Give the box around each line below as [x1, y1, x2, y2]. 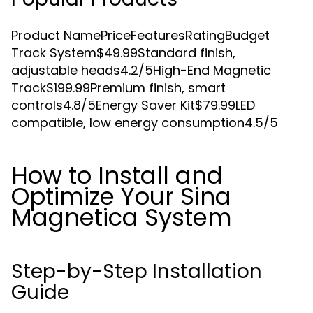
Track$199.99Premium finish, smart [11, 79, 226, 96]
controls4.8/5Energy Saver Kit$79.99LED [11, 96, 255, 114]
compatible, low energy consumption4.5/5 [11, 114, 278, 131]
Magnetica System [11, 201, 232, 234]
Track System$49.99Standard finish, [11, 44, 235, 61]
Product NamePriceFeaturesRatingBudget [11, 27, 270, 44]
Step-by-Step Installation [11, 258, 262, 285]
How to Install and [11, 159, 223, 192]
